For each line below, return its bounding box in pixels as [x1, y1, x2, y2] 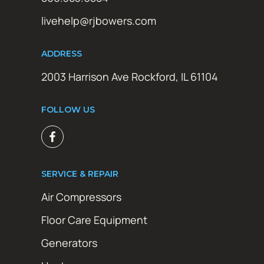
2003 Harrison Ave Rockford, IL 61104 [41, 69, 218, 84]
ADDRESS [41, 48, 82, 59]
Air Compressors [41, 189, 121, 204]
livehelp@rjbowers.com [41, 13, 156, 28]
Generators [41, 235, 97, 250]
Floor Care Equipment [41, 212, 147, 227]
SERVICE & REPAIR [41, 168, 118, 179]
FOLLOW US [41, 104, 95, 115]
